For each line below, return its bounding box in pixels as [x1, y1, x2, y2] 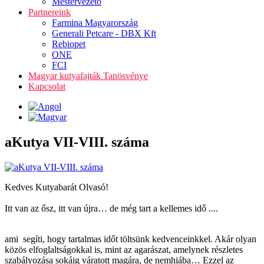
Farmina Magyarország [52, 18, 138, 28]
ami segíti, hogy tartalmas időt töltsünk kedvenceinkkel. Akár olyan [5, 233, 256, 244]
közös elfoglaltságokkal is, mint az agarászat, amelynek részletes [5, 244, 243, 255]
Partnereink [28, 7, 71, 17]
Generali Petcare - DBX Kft [52, 28, 156, 38]
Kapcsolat [28, 81, 65, 91]
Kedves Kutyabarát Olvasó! [5, 181, 108, 192]
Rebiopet [52, 39, 85, 49]
